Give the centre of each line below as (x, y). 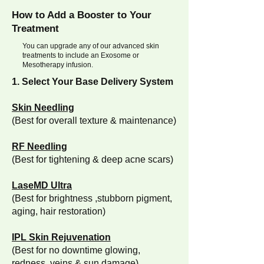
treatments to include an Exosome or (81, 55)
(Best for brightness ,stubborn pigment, (92, 198)
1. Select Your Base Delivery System (94, 82)
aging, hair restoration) (59, 211)
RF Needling (39, 146)
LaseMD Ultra (42, 185)
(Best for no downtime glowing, (76, 250)
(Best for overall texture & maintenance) (94, 121)
